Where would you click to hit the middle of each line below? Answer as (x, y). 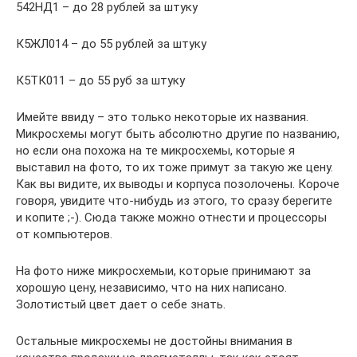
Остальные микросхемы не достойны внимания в (154, 341)
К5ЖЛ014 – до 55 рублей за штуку (111, 43)
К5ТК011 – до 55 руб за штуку (100, 80)
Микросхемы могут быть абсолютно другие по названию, (178, 133)
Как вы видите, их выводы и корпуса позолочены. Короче (178, 184)
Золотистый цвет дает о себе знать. (121, 304)
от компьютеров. (64, 234)
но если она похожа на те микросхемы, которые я (155, 150)
